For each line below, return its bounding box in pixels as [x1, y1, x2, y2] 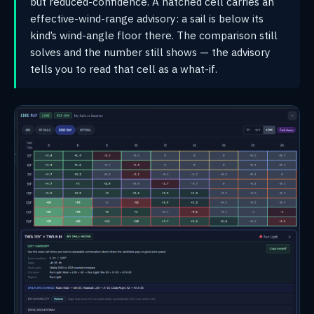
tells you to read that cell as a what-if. [30, 61, 217, 76]
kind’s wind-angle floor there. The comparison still [30, 27, 278, 42]
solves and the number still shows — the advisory [30, 44, 271, 59]
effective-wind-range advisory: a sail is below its [30, 11, 264, 25]
